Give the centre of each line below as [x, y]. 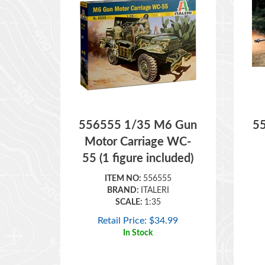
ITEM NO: [124, 161]
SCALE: [130, 185]
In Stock [138, 216]
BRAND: [124, 173]
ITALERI [155, 173]
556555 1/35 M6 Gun [138, 108]
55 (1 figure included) [138, 141]
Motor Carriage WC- [138, 125]
